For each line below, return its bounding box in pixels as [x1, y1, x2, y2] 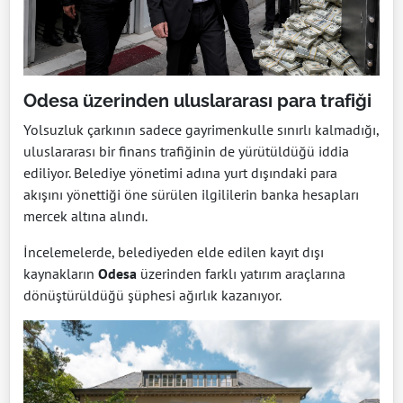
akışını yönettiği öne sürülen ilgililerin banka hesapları [23, 184, 359, 203]
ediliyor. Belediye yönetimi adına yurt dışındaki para [23, 163, 337, 182]
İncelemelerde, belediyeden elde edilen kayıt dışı [23, 242, 324, 261]
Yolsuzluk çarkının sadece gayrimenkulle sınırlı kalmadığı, [23, 120, 379, 139]
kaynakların [23, 264, 98, 282]
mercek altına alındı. [23, 206, 148, 225]
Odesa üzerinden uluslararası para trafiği [23, 89, 372, 112]
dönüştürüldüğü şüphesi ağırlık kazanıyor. [23, 285, 282, 304]
